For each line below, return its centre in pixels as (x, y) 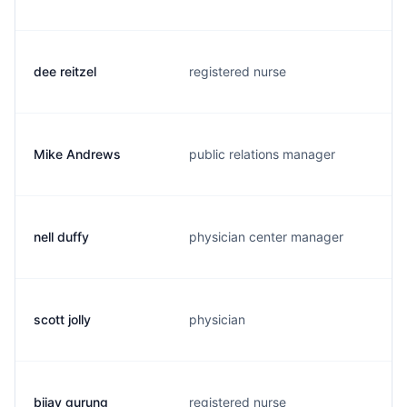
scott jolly (62, 319)
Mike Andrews (77, 154)
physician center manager (266, 237)
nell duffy (61, 237)
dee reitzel (65, 71)
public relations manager (262, 154)
